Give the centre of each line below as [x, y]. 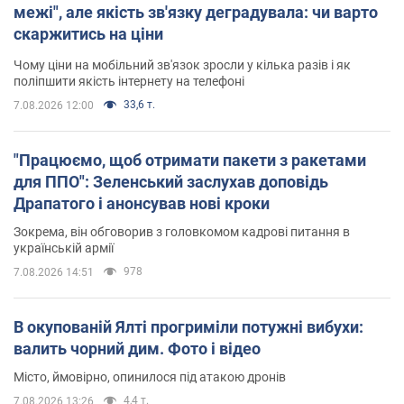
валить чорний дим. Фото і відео [137, 348]
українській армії [64, 248]
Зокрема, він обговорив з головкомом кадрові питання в [182, 231]
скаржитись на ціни [88, 33]
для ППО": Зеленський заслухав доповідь [171, 181]
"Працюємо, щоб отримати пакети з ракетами [190, 160]
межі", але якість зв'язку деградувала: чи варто [196, 12]
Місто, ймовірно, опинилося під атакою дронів [150, 376]
